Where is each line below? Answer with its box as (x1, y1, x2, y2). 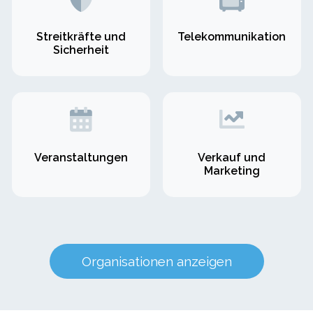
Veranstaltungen (34, 150, 129, 164)
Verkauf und (198, 150, 266, 164)
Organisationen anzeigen (81, 254, 232, 269)
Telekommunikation (177, 30, 286, 44)
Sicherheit (53, 43, 110, 57)
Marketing (203, 163, 260, 177)
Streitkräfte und (36, 30, 126, 44)
